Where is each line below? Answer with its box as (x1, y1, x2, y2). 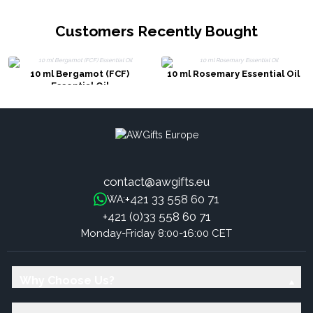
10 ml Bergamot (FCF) (30, 68, 130, 80)
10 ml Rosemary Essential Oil (166, 68, 300, 80)
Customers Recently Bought (55, 22, 258, 41)
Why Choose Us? (19, 274, 115, 288)
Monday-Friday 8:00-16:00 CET (81, 226, 232, 240)
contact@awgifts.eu (103, 174, 210, 189)
